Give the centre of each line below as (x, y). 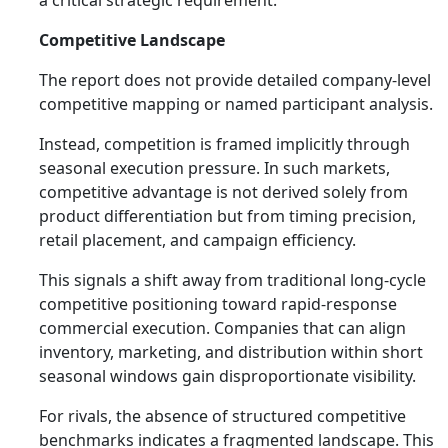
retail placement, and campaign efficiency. (197, 240)
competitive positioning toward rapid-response (218, 304)
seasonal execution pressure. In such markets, (214, 168)
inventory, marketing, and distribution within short (231, 352)
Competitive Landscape (132, 40)
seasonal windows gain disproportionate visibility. (227, 376)
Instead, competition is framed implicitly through (224, 144)
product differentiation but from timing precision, (227, 216)
